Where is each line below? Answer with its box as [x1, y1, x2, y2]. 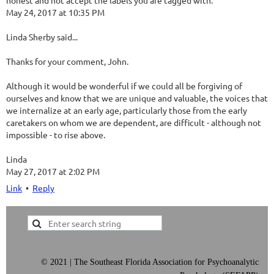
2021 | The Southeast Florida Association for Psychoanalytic [48, 257, 259, 267]
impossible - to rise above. [6, 129, 105, 140]
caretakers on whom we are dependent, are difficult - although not [6, 117, 261, 128]
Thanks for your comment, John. [6, 56, 128, 67]
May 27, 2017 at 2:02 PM [6, 166, 100, 177]
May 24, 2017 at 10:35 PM [6, 7, 105, 18]
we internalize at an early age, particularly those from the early [6, 105, 247, 116]
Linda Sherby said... [6, 31, 78, 42]
